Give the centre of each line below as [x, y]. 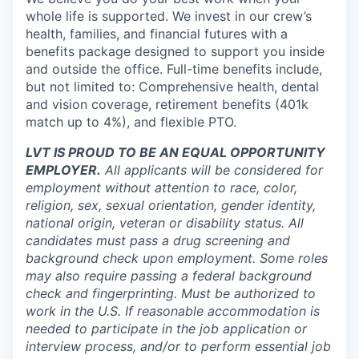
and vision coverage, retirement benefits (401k [167, 104]
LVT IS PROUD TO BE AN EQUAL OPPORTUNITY [175, 152]
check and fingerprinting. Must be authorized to [171, 293]
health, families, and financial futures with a [157, 34]
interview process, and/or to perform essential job [178, 346]
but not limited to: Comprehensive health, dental [172, 87]
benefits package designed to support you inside [175, 51]
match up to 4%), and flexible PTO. [131, 122]
